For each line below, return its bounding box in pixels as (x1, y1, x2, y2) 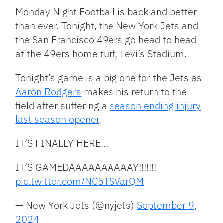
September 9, (137, 198, 197, 212)
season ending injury (110, 99, 201, 112)
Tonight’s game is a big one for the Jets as (15, 71, 202, 85)
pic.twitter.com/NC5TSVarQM (15, 174, 144, 188)
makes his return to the (81, 85, 187, 99)
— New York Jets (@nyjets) (15, 198, 137, 212)
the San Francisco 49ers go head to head (15, 33, 197, 47)
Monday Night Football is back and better (15, 5, 197, 19)
